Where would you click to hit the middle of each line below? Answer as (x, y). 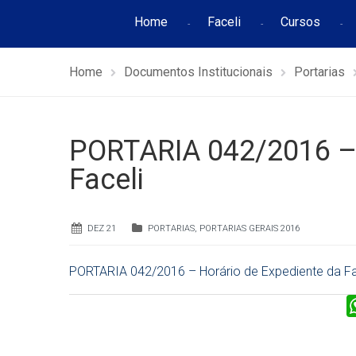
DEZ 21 (102, 228)
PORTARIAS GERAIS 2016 (250, 228)
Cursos (300, 22)
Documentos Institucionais (198, 72)
